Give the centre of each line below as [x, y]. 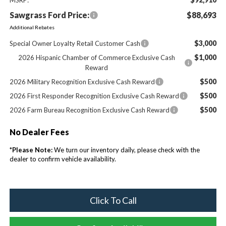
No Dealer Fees [39, 132]
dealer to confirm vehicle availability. [63, 159]
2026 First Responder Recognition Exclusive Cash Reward [94, 96]
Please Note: [32, 150]
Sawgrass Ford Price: [49, 15]
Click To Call [113, 200]
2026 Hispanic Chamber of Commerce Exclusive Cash [97, 57]
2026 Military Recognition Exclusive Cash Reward [82, 81]
